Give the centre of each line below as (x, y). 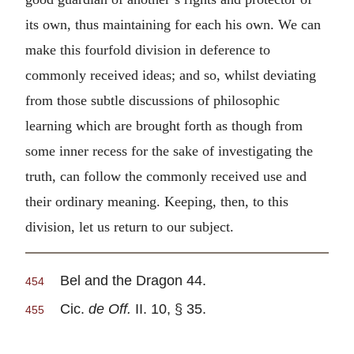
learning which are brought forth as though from (164, 125)
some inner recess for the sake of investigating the (169, 151)
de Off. (110, 309)
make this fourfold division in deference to (148, 49)
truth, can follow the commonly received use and (166, 176)
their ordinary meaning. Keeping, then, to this (157, 201)
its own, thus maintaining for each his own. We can (173, 24)
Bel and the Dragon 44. (125, 281)
